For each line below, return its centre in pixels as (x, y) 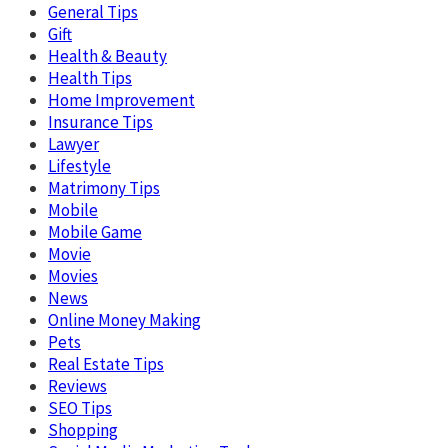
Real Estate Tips (106, 363)
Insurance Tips (100, 121)
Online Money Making (124, 319)
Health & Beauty (107, 55)
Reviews (77, 385)
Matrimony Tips (104, 187)
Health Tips (90, 77)
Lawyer (73, 143)
